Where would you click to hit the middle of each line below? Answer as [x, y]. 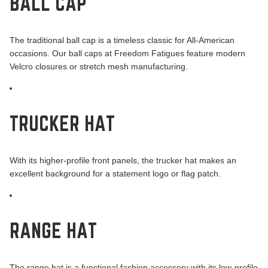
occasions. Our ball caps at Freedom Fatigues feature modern [127, 54]
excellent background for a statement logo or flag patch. [115, 174]
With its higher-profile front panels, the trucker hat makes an [123, 161]
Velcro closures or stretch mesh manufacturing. [99, 67]
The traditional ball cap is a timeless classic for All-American [122, 40]
